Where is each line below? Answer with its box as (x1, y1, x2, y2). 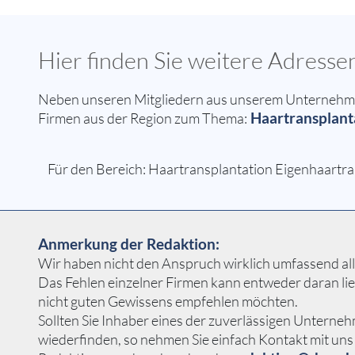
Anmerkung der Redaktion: (38, 234, 219, 253)
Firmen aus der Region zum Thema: (38, 109, 247, 127)
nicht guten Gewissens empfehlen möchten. (38, 292, 298, 310)
